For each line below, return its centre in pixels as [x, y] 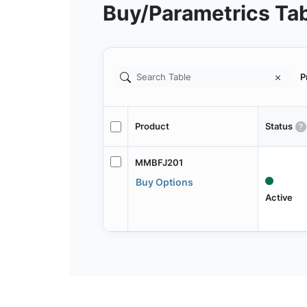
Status [279, 126]
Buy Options [164, 182]
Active [279, 197]
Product [152, 126]
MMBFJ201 [159, 162]
